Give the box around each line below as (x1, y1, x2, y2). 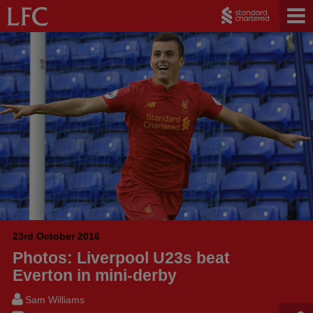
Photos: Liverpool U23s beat (13, 248, 230, 267)
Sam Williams (25, 293, 85, 305)
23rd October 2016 (13, 230, 100, 242)
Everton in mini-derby (13, 265, 177, 284)
